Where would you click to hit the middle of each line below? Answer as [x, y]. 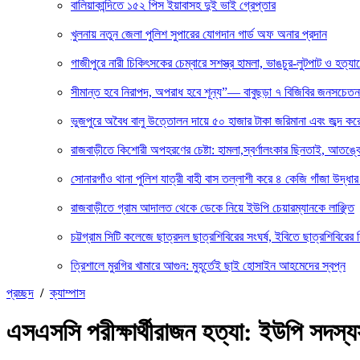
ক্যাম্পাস [67, 293]
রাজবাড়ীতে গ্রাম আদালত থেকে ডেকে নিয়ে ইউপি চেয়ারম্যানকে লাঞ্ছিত [213, 208]
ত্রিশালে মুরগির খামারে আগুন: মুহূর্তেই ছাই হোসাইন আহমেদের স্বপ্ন [208, 266]
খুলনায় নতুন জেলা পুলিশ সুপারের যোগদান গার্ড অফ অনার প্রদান [199, 34]
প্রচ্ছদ [20, 293]
